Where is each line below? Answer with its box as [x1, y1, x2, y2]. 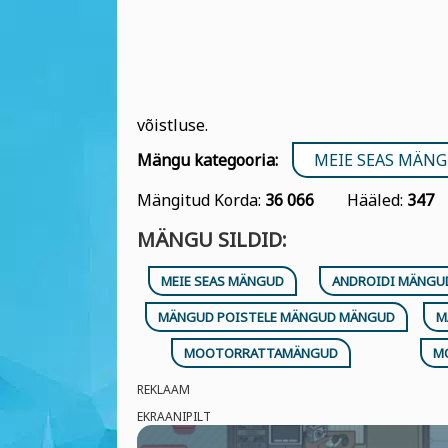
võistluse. [137, 114, 208, 136]
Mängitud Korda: [137, 189, 265, 211]
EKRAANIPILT [137, 408, 211, 425]
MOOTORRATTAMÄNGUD [184, 344, 339, 362]
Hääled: [347, 189, 407, 211]
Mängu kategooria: [137, 149, 278, 171]
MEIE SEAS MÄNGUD [160, 272, 284, 290]
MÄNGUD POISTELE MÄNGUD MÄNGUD [157, 308, 395, 326]
